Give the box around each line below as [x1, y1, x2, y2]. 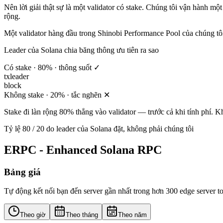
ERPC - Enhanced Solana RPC [4, 143, 162, 156]
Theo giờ [20, 211, 46, 219]
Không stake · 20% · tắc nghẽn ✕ [4, 90, 110, 99]
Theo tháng [66, 211, 98, 219]
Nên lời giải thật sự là [4, 2, 73, 11]
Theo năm [118, 211, 147, 219]
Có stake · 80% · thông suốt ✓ [4, 63, 100, 72]
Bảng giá [4, 166, 41, 177]
